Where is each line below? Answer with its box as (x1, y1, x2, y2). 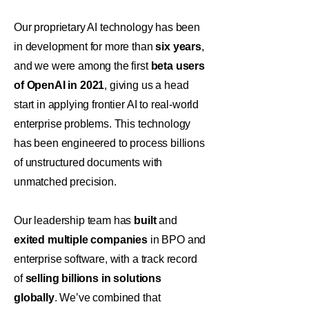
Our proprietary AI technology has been (14, 21, 200, 33)
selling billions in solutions (25, 272, 161, 284)
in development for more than (14, 41, 156, 52)
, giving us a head (104, 79, 189, 91)
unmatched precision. (14, 176, 117, 188)
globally (14, 292, 54, 303)
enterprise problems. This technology (14, 118, 191, 130)
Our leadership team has (14, 215, 134, 226)
